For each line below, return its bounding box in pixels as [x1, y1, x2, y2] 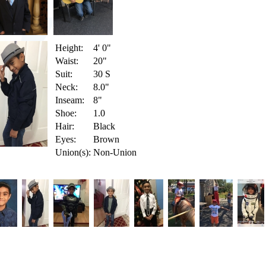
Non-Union [93, 147, 137, 157]
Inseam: [55, 95, 84, 105]
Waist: [55, 56, 78, 66]
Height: [55, 43, 83, 53]
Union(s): [55, 147, 91, 157]
